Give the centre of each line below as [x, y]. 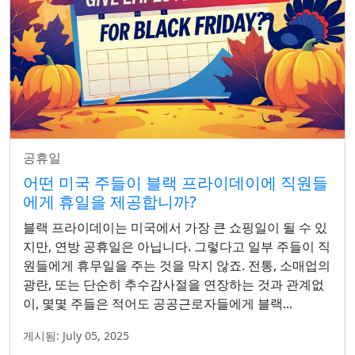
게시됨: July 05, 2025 [76, 335]
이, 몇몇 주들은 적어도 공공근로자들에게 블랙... [158, 303]
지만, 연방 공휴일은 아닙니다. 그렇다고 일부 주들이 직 [177, 246]
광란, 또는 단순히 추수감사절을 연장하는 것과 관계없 [174, 284]
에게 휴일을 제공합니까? [110, 201]
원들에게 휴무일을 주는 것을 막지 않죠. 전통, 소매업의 [177, 265]
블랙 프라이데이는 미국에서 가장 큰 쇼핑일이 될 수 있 [175, 227]
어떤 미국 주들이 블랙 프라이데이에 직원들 [176, 182]
